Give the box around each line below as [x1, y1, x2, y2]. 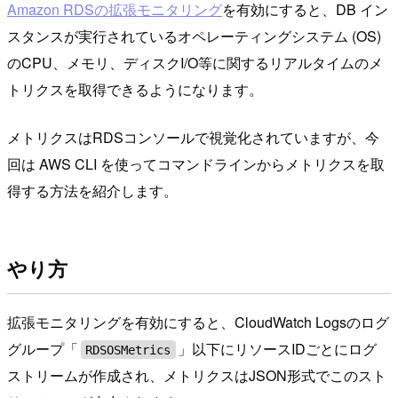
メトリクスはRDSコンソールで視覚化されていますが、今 [7, 126, 379, 147]
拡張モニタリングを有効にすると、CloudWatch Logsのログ [7, 312, 389, 333]
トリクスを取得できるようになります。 [7, 78, 263, 99]
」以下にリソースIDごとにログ [178, 338, 378, 360]
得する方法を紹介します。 [7, 179, 178, 201]
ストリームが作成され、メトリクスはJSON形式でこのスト [7, 365, 386, 386]
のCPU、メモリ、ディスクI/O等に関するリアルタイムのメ [7, 52, 383, 73]
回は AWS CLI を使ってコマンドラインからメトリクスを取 [7, 153, 385, 174]
